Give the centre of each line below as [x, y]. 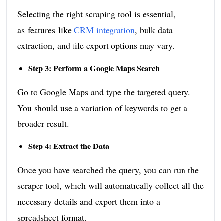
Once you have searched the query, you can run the [108, 170]
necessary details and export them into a [89, 202]
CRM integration [104, 30]
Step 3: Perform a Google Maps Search [94, 68]
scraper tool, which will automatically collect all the [110, 186]
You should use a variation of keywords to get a [102, 108]
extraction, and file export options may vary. [96, 46]
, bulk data [153, 30]
